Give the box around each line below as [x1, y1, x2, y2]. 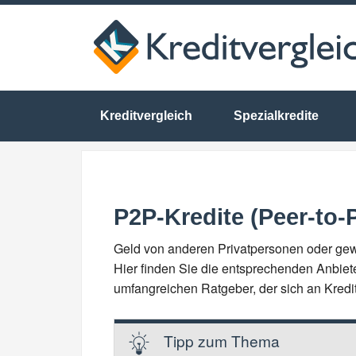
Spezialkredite [234, 109, 319, 122]
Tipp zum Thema [163, 330, 280, 351]
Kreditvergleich [100, 109, 192, 122]
